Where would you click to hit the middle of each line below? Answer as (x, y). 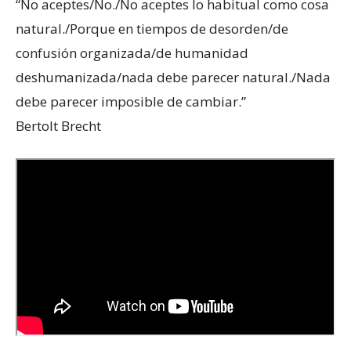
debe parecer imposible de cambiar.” (170, 101)
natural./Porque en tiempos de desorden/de (152, 28)
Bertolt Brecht (58, 125)
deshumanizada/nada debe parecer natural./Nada (173, 77)
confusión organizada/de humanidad (132, 52)
